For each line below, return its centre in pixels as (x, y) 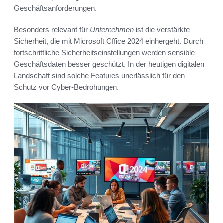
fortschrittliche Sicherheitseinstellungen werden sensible (104, 53)
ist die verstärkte (162, 30)
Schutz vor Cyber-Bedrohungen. (66, 87)
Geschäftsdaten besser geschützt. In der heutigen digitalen (109, 64)
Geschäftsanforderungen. (55, 8)
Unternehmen (112, 30)
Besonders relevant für (52, 30)
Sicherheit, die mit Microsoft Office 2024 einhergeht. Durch (109, 41)
